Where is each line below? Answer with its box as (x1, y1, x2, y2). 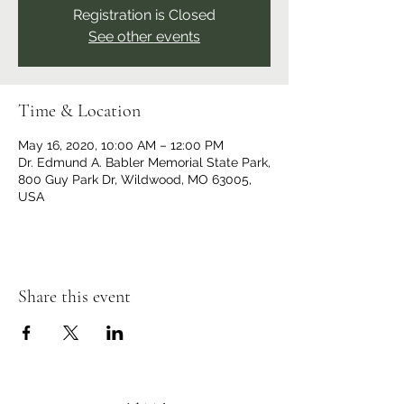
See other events (88, 28, 200, 45)
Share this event (18, 286, 131, 308)
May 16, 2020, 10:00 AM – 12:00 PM (18, 138, 224, 152)
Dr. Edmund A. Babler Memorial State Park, (18, 155, 271, 170)
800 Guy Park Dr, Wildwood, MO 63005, (18, 172, 252, 187)
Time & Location (18, 100, 141, 122)
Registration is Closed (73, 6, 216, 23)
